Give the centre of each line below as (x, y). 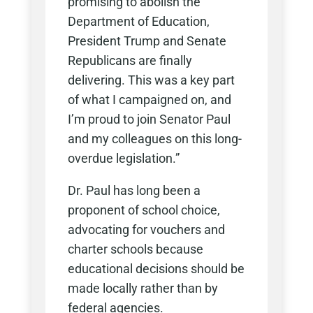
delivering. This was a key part (151, 80)
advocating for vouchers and (146, 230)
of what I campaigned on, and (149, 100)
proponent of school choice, (144, 210)
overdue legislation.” (123, 159)
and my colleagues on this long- (154, 139)
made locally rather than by (143, 289)
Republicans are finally (130, 61)
